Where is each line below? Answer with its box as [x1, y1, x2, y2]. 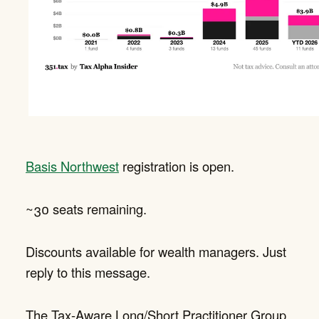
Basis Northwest [26, 156, 119, 175]
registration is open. [119, 156, 234, 175]
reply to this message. [26, 262, 150, 281]
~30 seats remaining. [26, 199, 147, 218]
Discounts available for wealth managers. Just [26, 241, 286, 261]
